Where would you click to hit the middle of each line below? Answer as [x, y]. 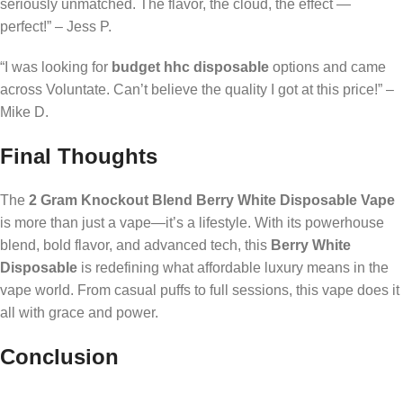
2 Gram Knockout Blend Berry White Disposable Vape [212, 200]
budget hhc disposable [190, 67]
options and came [327, 67]
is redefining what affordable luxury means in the [233, 267]
